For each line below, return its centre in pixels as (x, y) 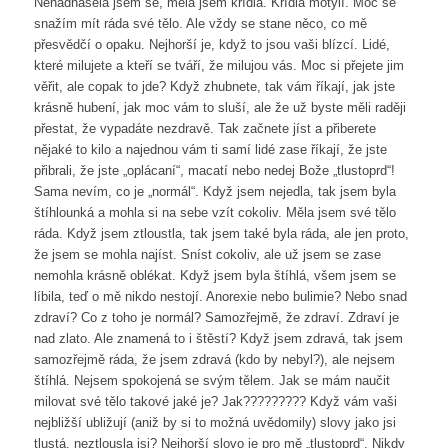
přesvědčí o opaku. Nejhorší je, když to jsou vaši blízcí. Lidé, (211, 45)
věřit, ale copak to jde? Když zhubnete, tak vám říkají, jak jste (214, 87)
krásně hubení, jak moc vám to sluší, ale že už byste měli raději (219, 108)
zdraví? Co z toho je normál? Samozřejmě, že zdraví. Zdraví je (216, 318)
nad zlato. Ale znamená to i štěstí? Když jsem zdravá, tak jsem (218, 339)
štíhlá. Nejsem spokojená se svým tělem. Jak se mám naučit (211, 381)
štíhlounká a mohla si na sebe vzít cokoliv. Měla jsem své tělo (214, 213)
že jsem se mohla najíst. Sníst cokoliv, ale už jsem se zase (207, 255)
